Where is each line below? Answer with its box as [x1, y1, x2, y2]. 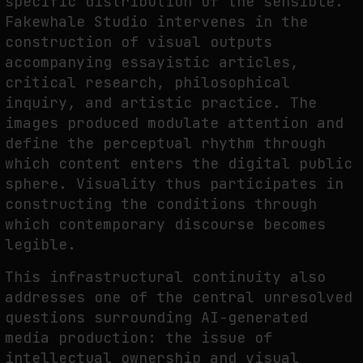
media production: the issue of [5, 328, 272, 348]
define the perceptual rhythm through [5, 133, 326, 152]
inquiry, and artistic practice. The [5, 92, 317, 112]
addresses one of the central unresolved [5, 288, 352, 307]
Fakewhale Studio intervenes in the [5, 11, 308, 31]
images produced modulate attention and [5, 113, 344, 132]
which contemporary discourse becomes [5, 214, 326, 233]
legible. [5, 234, 76, 254]
